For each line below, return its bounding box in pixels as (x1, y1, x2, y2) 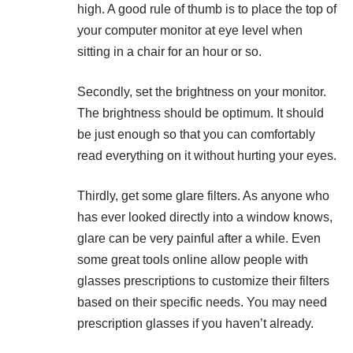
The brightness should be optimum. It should (77, 106, 324, 121)
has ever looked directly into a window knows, (77, 210, 333, 225)
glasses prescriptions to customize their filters (77, 274, 329, 288)
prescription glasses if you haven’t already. (77, 317, 314, 331)
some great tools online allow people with (77, 253, 308, 267)
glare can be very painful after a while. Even (77, 232, 321, 246)
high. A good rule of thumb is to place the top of (77, 2, 336, 17)
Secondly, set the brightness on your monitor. (77, 85, 326, 99)
